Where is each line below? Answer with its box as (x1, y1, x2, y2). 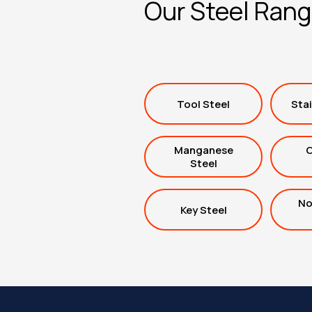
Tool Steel (177, 96, 230, 111)
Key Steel (180, 202, 227, 217)
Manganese (173, 143, 233, 157)
